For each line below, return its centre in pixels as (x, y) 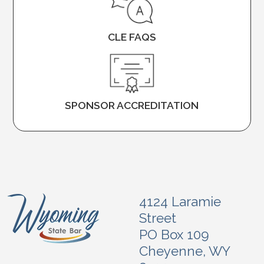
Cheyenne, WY (184, 251)
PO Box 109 (174, 235)
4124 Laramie (180, 202)
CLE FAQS (132, 37)
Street (158, 218)
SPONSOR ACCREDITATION (132, 105)
